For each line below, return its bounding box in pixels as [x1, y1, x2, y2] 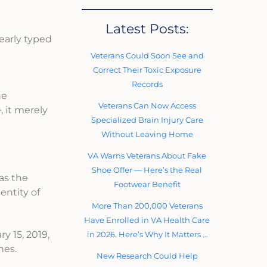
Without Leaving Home [101, 129, 193, 139]
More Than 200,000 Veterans [91, 200, 203, 210]
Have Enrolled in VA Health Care [84, 215, 210, 225]
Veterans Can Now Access [98, 100, 196, 110]
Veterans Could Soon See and [90, 50, 204, 60]
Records [131, 79, 163, 89]
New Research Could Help [96, 250, 198, 260]
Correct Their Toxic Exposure [92, 64, 201, 74]
